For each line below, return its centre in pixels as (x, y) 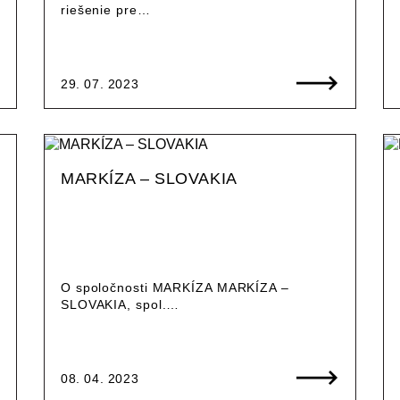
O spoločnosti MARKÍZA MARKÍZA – (175, 287)
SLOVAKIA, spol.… (120, 304)
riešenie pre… (105, 9)
